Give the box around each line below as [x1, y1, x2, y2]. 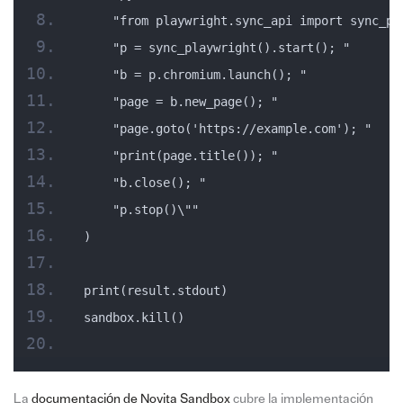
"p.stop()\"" [83, 202, 199, 218]
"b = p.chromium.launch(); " [83, 67, 307, 83]
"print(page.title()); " [83, 148, 278, 164]
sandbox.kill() [83, 310, 184, 326]
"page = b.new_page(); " [83, 94, 278, 110]
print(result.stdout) [83, 283, 228, 299]
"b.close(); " [83, 175, 206, 191]
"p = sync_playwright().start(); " [83, 40, 350, 56]
